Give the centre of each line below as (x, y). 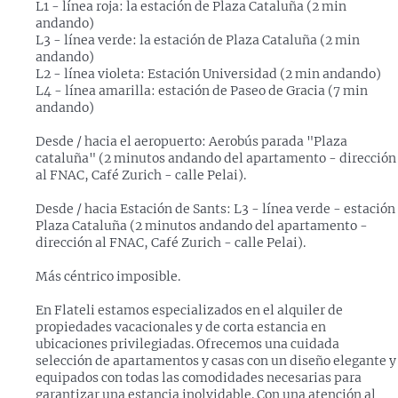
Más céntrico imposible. (108, 277)
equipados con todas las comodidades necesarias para (199, 378)
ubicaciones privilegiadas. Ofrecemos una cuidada (187, 344)
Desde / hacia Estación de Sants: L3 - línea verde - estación (215, 209)
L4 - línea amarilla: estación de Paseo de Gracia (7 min (202, 91)
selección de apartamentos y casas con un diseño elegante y (216, 361)
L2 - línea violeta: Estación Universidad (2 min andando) (208, 74)
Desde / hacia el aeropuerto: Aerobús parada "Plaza (191, 142)
